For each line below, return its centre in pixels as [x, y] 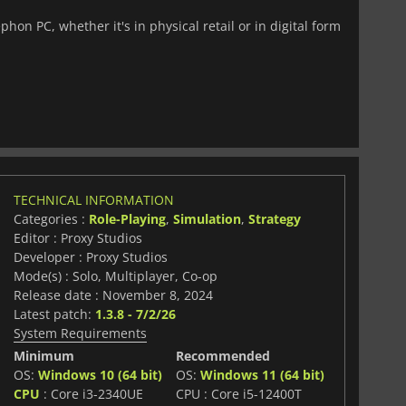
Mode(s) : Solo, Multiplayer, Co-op [115, 275]
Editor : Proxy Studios [77, 237]
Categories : [51, 218]
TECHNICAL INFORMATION [93, 199]
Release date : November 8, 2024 [113, 295]
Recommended [223, 355]
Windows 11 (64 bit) [263, 374]
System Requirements [80, 333]
